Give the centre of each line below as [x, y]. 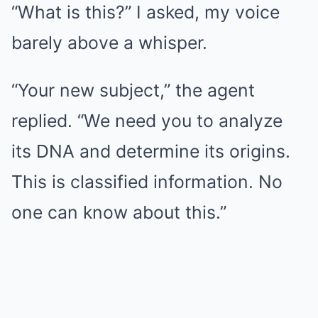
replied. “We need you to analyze [147, 121]
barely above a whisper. [109, 43]
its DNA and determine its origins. [151, 151]
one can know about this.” [119, 212]
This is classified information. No [147, 182]
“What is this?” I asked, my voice [146, 12]
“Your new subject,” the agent [133, 90]
